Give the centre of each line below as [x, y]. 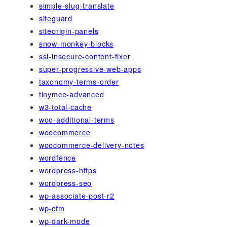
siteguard [55, 18]
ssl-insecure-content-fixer [85, 56]
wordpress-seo [65, 183]
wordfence [57, 157]
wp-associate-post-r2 [77, 195]
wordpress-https [68, 170]
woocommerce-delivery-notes [91, 145]
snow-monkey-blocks [76, 43]
